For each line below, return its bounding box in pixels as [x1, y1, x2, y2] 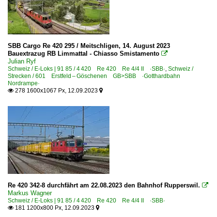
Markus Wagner [8, 189, 52, 197]
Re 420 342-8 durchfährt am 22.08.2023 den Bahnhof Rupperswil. [8, 181, 200, 189]
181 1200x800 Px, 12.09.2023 [14, 204, 96, 211]
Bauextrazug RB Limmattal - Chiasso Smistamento [8, 49, 159, 57]
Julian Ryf [8, 57, 36, 65]
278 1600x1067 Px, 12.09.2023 [14, 87, 99, 94]
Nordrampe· [8, 79, 40, 87]
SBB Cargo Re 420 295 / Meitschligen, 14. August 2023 [8, 42, 170, 49]
